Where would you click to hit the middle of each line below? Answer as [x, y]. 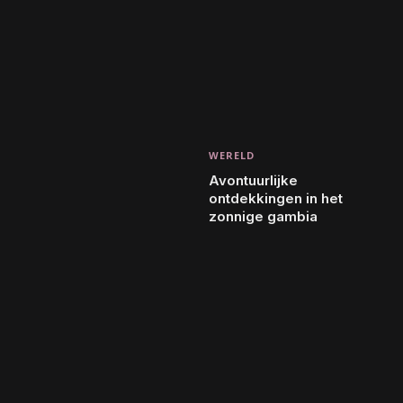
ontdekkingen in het [275, 198]
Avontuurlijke [253, 180]
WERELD [232, 155]
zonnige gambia [263, 216]
